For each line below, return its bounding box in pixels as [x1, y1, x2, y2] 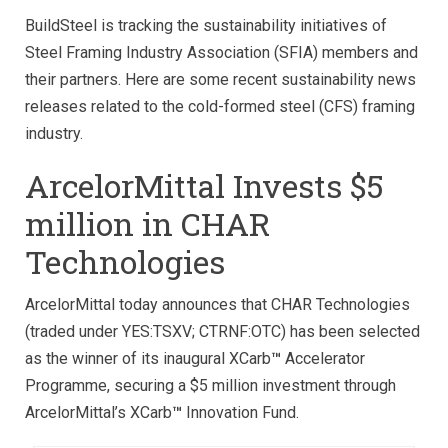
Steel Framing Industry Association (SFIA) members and [25, 42, 418, 62]
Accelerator [281, 348, 365, 368]
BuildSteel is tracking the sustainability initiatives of [25, 15, 387, 35]
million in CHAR [25, 201, 271, 245]
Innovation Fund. [182, 402, 299, 422]
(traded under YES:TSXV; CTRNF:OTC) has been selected [25, 321, 420, 341]
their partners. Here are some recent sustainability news [25, 69, 416, 89]
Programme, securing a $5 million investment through [25, 375, 396, 395]
